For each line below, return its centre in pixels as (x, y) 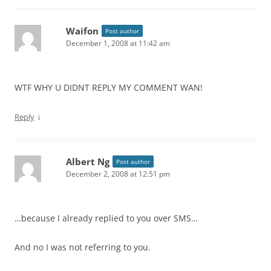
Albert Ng (88, 162)
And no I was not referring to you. (83, 247)
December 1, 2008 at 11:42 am (118, 43)
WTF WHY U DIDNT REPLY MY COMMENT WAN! (109, 87)
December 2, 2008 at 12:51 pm (118, 174)
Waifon (82, 31)
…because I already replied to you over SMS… (106, 218)
